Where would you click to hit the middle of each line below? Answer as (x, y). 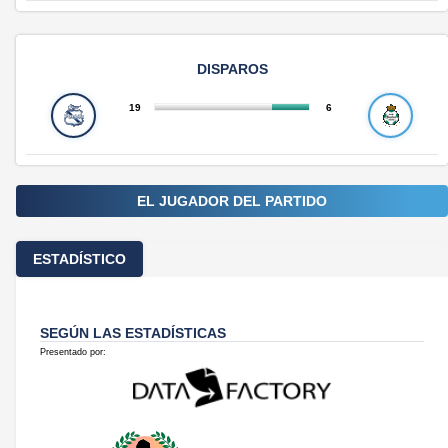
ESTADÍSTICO (79, 258)
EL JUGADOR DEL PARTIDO (232, 200)
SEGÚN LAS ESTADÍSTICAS (133, 332)
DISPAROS (232, 68)
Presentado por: (73, 351)
